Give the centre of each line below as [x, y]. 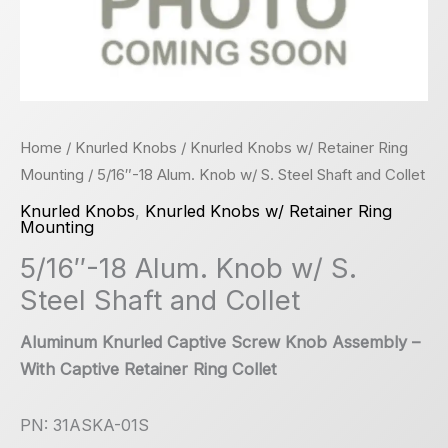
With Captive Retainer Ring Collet [148, 369]
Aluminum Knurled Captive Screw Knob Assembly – [220, 342]
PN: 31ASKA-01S [84, 425]
